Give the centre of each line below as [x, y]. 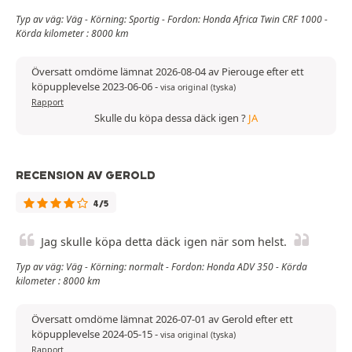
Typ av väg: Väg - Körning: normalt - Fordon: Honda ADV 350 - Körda [161, 267]
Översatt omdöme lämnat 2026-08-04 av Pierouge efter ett [168, 72]
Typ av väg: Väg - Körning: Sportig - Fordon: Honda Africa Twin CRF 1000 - [172, 20]
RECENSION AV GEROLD [86, 176]
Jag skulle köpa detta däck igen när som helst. [164, 242]
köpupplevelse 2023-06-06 [93, 87]
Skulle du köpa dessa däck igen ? [171, 118]
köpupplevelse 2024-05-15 [93, 334]
